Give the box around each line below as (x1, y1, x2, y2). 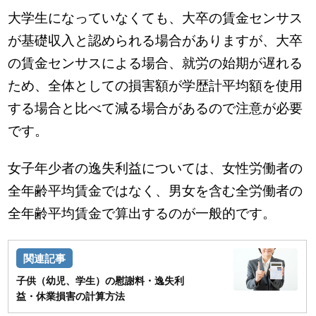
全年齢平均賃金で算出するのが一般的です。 (8, 205, 276, 221)
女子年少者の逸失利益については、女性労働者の (8, 160, 303, 176)
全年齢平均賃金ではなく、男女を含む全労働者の (8, 183, 303, 198)
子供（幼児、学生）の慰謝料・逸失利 (16, 275, 185, 287)
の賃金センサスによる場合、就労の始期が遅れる (8, 55, 303, 71)
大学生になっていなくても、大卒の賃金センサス (8, 10, 303, 25)
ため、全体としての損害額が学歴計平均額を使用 (8, 78, 303, 93)
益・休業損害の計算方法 (16, 291, 126, 303)
